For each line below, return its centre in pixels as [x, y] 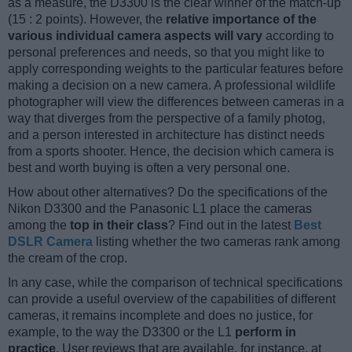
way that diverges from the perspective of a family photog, [167, 118]
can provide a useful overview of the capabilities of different [172, 299]
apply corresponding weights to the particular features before [176, 68]
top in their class [119, 225]
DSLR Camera [50, 241]
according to [298, 35]
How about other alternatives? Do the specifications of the [168, 192]
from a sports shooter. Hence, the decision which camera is [171, 151]
